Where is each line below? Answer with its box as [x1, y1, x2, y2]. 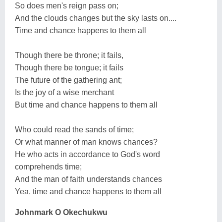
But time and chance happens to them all [15, 100, 158, 109]
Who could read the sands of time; [15, 125, 134, 134]
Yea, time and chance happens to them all [15, 187, 162, 196]
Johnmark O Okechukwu [15, 208, 108, 217]
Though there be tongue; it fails [15, 63, 123, 72]
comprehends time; [15, 162, 82, 171]
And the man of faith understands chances [15, 174, 162, 183]
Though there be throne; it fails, [15, 51, 123, 59]
